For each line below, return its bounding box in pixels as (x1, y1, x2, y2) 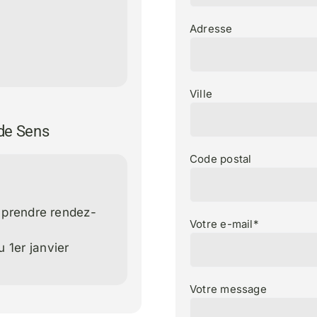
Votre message (189, 282, 267, 296)
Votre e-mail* (189, 217, 259, 231)
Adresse (189, 22, 233, 35)
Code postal (189, 152, 252, 166)
